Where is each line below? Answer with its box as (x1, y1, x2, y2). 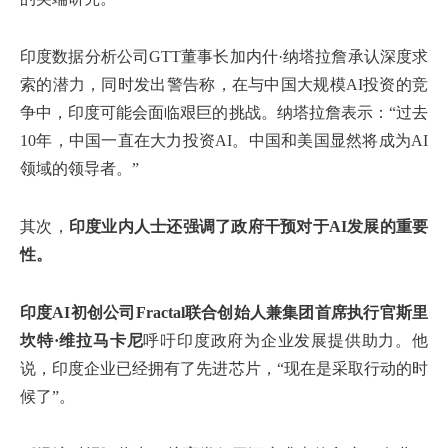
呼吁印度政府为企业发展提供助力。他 (143, 332, 429, 349)
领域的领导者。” (20, 160, 139, 177)
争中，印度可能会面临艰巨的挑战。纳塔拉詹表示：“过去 (20, 104, 428, 121)
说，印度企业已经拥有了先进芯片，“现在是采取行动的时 (20, 360, 428, 377)
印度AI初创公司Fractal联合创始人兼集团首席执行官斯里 (20, 304, 428, 321)
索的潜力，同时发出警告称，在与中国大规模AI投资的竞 (20, 76, 428, 93)
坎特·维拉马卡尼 (20, 332, 144, 349)
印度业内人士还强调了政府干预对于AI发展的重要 (68, 218, 428, 235)
